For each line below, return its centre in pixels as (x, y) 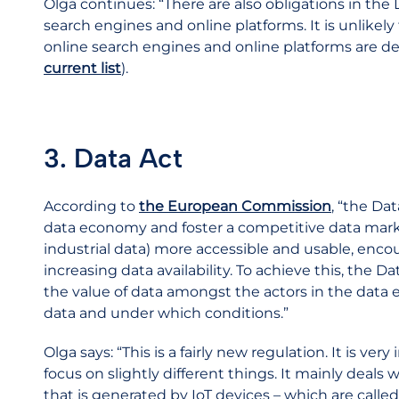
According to (91, 206)
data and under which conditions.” (166, 313)
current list (82, 68)
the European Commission (235, 206)
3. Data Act (113, 158)
